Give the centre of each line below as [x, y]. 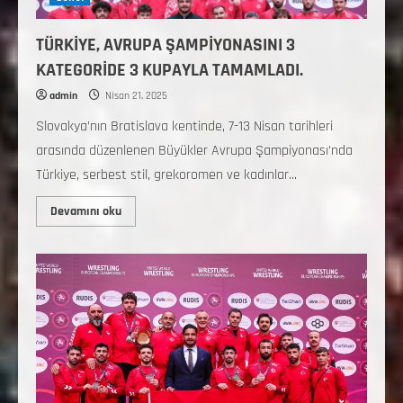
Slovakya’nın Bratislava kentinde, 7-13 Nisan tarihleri [184, 126]
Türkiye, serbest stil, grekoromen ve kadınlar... [166, 175]
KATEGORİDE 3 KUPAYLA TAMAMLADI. [170, 70]
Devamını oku [86, 211]
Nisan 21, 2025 [135, 96]
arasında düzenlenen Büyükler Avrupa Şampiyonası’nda [194, 151]
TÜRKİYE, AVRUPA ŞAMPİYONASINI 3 [166, 45]
